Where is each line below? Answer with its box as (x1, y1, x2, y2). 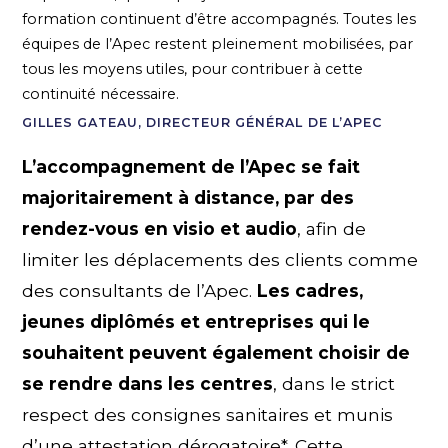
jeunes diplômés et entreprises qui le (22, 311, 371, 333)
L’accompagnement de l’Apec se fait (22, 156, 361, 178)
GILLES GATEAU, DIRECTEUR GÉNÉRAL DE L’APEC (22, 114, 382, 130)
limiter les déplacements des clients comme (22, 249, 419, 271)
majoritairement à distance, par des (22, 187, 355, 209)
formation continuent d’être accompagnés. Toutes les (22, 9, 417, 28)
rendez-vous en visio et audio (22, 218, 298, 240)
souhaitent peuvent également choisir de (22, 342, 411, 364)
